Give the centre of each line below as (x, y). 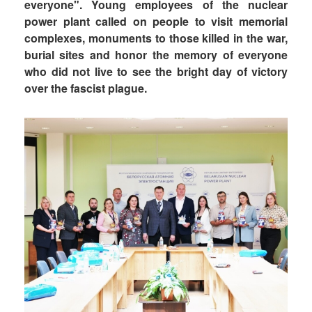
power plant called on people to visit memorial (156, 21)
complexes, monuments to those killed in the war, (156, 38)
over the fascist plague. (86, 88)
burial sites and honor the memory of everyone (156, 55)
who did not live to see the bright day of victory (156, 71)
